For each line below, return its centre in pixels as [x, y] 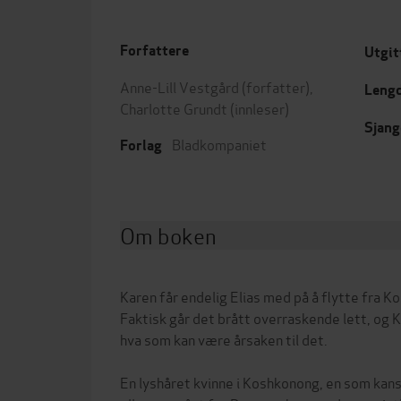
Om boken [168, 235]
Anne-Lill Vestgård [179, 86]
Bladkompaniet [219, 144]
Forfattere [154, 51]
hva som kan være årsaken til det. [224, 339]
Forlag [141, 145]
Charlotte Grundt [174, 108]
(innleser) [258, 108]
